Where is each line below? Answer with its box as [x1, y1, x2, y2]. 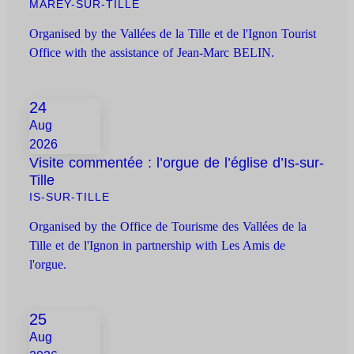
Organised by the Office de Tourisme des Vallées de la [29, 220, 307, 234]
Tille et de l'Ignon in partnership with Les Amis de [29, 239, 286, 253]
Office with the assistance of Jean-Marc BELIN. [29, 46, 275, 60]
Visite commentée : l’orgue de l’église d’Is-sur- [29, 155, 325, 171]
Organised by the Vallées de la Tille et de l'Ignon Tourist [29, 27, 317, 41]
